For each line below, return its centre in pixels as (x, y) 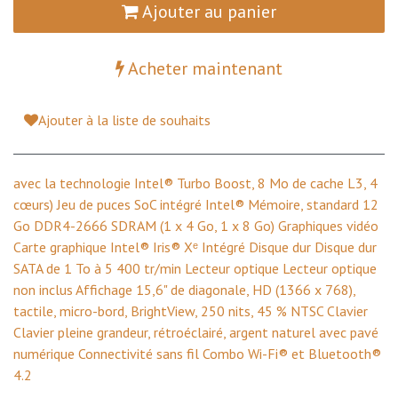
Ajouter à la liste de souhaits (124, 119)
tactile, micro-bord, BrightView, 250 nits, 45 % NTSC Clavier (191, 310)
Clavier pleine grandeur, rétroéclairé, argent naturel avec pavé (196, 332)
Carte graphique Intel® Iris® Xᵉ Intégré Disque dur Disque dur (195, 247)
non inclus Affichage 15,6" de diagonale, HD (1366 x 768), (184, 289)
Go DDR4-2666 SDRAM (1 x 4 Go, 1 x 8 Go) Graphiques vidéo (196, 225)
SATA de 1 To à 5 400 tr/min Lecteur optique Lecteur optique (195, 268)
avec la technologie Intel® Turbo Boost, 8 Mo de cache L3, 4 (195, 183)
